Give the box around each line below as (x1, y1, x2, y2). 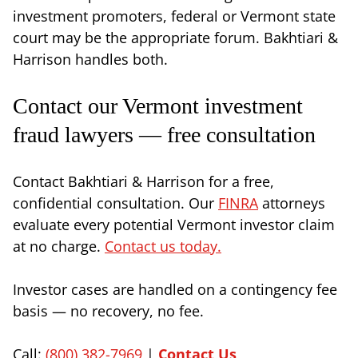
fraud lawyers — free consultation (13, 121, 316, 147)
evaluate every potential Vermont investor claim (13, 214, 335, 234)
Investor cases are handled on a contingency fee (13, 279, 337, 299)
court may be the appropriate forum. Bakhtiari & (13, 27, 338, 47)
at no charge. (13, 236, 105, 256)
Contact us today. (105, 236, 221, 256)
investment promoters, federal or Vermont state (13, 6, 336, 26)
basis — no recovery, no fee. (13, 300, 204, 320)
